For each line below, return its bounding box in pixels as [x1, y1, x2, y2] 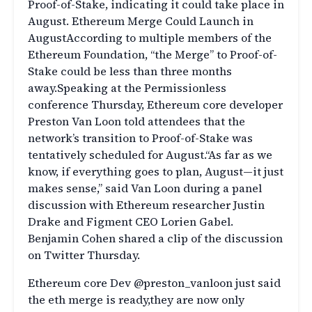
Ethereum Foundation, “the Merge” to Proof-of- [28, 47, 277, 63]
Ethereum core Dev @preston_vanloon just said [28, 275, 281, 291]
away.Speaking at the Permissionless [28, 80, 226, 96]
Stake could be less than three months [28, 63, 232, 79]
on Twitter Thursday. [28, 247, 143, 263]
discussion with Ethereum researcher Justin [28, 197, 265, 213]
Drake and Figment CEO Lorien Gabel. [28, 214, 233, 230]
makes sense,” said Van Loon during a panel [28, 180, 262, 196]
